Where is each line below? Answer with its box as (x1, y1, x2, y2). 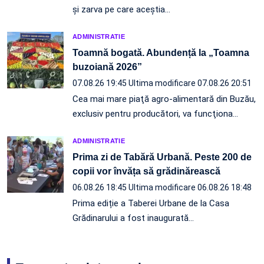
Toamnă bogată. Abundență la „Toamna (72, 48, 249, 58)
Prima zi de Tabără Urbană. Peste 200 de (72, 152, 252, 163)
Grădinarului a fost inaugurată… (72, 213, 194, 224)
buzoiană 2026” (72, 62, 142, 72)
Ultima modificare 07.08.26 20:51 (128, 78, 252, 88)
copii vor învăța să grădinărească (72, 166, 223, 177)
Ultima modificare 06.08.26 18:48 (128, 183, 252, 193)
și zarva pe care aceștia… (72, 4, 170, 15)
